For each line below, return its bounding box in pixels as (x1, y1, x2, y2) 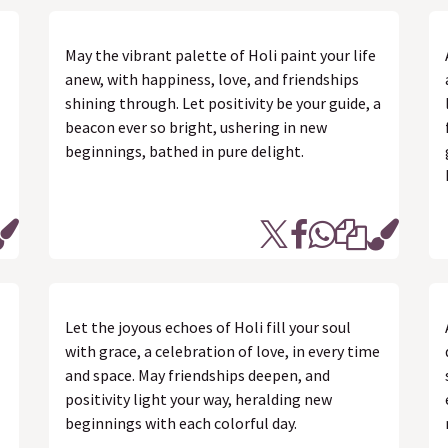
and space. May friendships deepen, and (65, 365, 330, 385)
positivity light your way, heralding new (65, 389, 332, 409)
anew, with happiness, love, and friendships (65, 69, 359, 89)
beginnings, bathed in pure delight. (65, 141, 304, 161)
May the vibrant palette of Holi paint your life (65, 45, 376, 65)
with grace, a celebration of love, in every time (65, 341, 380, 361)
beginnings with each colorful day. (65, 413, 297, 433)
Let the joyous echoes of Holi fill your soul (65, 317, 351, 337)
